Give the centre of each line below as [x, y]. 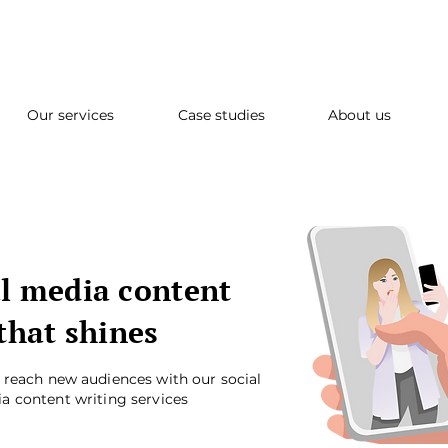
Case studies [221, 115]
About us [360, 115]
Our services [70, 115]
